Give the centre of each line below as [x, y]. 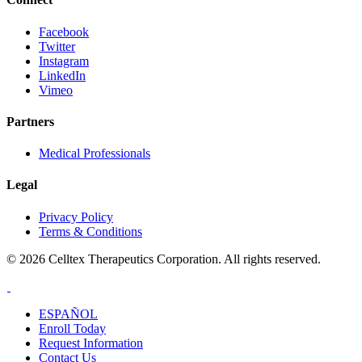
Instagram [64, 61]
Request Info [72, 343]
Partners [30, 121]
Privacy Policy [76, 217]
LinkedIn [62, 75]
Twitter [57, 46]
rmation [124, 343]
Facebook [64, 32]
